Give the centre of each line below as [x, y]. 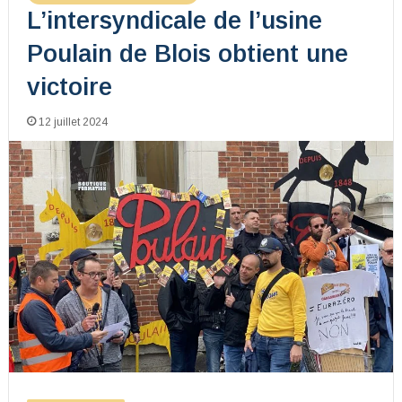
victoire [69, 87]
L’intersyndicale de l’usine [174, 21]
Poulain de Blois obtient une [187, 54]
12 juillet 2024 [73, 122]
